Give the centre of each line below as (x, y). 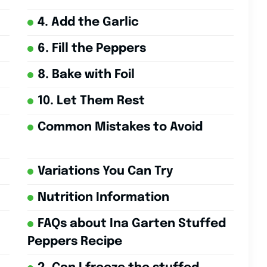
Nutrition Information (103, 198)
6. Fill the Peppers (91, 49)
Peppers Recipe (74, 242)
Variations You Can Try (105, 172)
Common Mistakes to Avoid (120, 128)
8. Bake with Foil (86, 75)
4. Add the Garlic (88, 23)
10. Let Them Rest (91, 101)
